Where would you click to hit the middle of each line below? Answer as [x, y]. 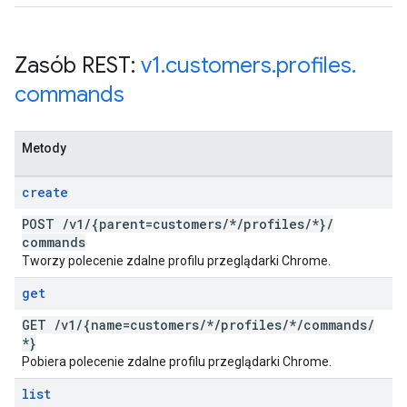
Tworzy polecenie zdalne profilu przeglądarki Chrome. [176, 261]
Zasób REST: [78, 65]
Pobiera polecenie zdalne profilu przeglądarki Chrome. [177, 362]
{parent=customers [156, 224]
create [45, 192]
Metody [44, 148]
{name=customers [141, 325]
